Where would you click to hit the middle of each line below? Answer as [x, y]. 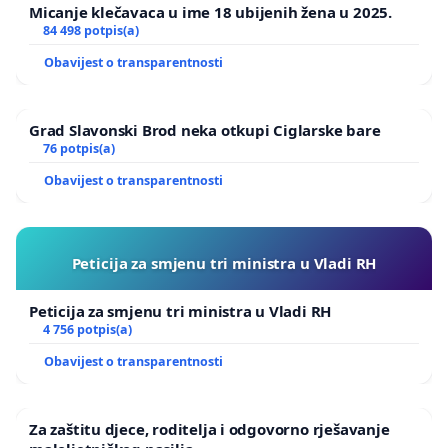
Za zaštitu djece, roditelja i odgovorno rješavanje [209, 429]
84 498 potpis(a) [90, 31]
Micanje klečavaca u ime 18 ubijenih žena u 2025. [210, 12]
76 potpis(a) [78, 149]
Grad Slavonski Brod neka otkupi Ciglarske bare [205, 130]
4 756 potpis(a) [87, 330]
